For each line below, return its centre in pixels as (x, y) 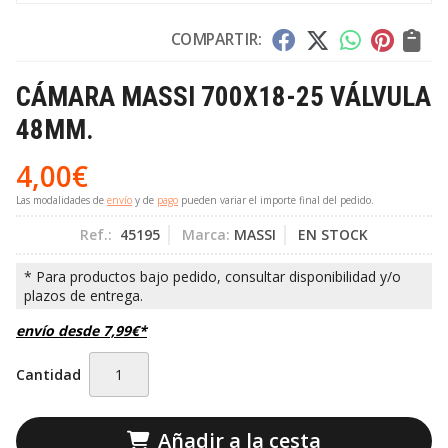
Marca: (206, 235)
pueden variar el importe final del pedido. (276, 200)
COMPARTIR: (216, 38)
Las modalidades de (61, 200)
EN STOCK (333, 235)
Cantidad (48, 375)
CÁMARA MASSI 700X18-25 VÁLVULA (223, 96)
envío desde (59, 331)
